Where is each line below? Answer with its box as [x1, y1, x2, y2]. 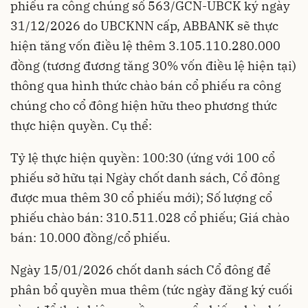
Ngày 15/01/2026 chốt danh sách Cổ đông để [10, 262, 271, 278]
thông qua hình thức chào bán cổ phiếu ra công [10, 78, 281, 94]
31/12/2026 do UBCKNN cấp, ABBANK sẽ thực [10, 18, 278, 34]
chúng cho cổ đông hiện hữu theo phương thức [10, 98, 277, 114]
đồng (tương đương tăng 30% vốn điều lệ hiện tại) [10, 58, 296, 74]
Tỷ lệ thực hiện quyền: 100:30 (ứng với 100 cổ [10, 150, 275, 166]
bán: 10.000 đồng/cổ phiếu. [10, 230, 170, 246]
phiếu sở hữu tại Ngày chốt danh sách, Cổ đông [10, 170, 280, 186]
